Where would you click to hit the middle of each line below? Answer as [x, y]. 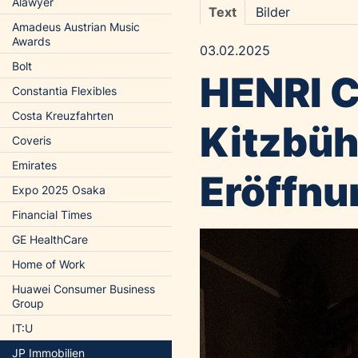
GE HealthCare [50, 239]
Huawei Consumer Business [84, 289]
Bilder [273, 12]
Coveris [32, 140]
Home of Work [49, 264]
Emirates [34, 165]
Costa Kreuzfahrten [63, 115]
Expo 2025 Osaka [59, 190]
